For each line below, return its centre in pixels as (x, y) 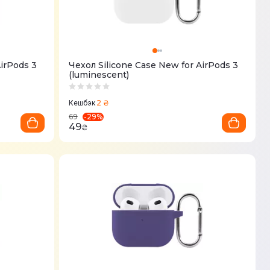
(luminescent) (99, 75)
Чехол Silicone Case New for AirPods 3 (153, 65)
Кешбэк (82, 103)
